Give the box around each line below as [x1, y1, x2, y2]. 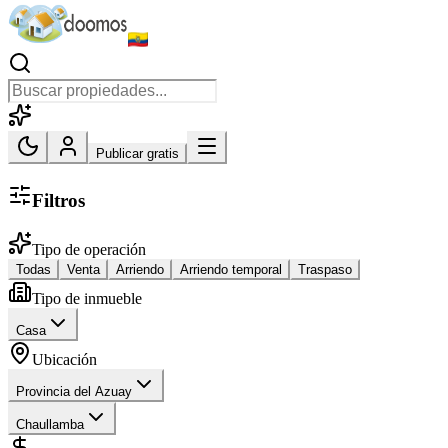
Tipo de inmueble [32, 289, 142, 307]
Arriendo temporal [180, 261, 282, 277]
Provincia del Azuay [16, 383, 132, 399]
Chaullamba [16, 416, 84, 432]
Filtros [32, 190, 85, 212]
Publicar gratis [96, 146, 179, 162]
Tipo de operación [32, 240, 146, 258]
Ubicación [32, 350, 97, 368]
